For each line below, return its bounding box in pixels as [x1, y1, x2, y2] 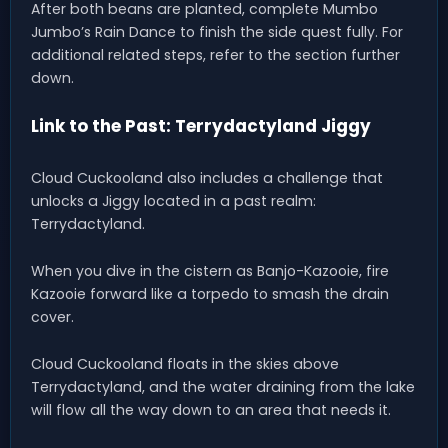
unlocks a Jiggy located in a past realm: [31, 191, 316, 212]
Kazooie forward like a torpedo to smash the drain [31, 284, 389, 305]
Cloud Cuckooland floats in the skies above [31, 354, 339, 375]
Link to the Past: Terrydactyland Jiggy [31, 114, 371, 139]
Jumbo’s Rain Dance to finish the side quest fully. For [31, 22, 403, 43]
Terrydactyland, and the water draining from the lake [31, 377, 415, 398]
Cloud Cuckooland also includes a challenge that [31, 168, 383, 189]
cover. [31, 307, 74, 328]
